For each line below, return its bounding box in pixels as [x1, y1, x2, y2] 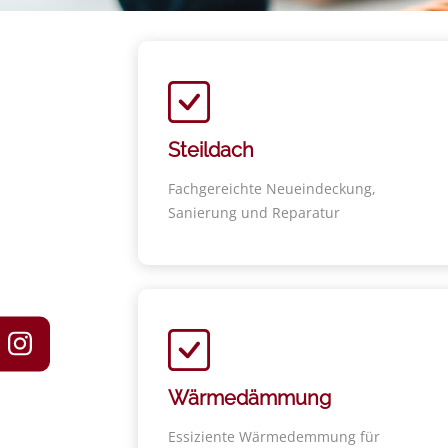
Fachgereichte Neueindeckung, [168, 179, 376, 198]
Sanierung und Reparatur [168, 203, 340, 222]
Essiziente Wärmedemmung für [168, 427, 380, 446]
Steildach [168, 138, 254, 162]
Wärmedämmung [168, 386, 331, 410]
